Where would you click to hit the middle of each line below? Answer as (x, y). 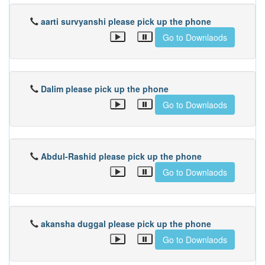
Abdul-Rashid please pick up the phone (121, 156)
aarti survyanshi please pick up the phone (126, 21)
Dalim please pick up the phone (105, 89)
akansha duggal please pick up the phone (126, 224)
